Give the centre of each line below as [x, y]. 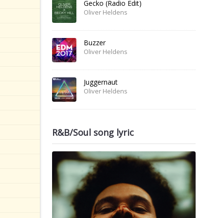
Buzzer [95, 43]
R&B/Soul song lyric [93, 132]
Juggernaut [101, 82]
